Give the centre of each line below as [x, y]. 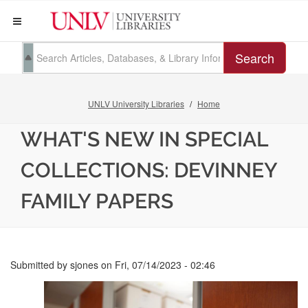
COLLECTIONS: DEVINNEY [149, 170]
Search [255, 58]
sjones [84, 265]
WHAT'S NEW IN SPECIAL [144, 139]
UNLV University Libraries [136, 103]
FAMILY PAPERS [97, 201]
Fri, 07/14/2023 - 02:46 [165, 265]
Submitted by [40, 265]
